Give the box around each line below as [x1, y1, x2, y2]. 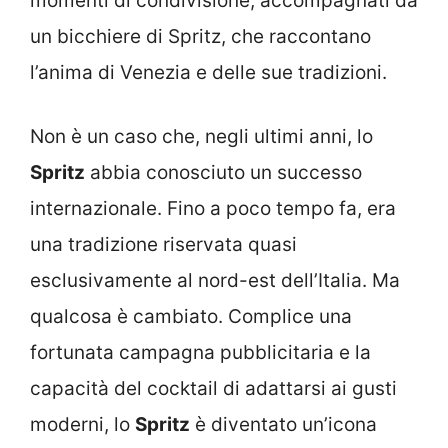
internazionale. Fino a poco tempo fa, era [30, 197, 396, 221]
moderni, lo [30, 413, 135, 437]
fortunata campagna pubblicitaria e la [30, 341, 371, 365]
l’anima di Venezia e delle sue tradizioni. [30, 60, 387, 84]
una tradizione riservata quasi [30, 233, 297, 257]
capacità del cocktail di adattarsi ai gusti [30, 377, 397, 401]
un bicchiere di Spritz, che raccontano [30, 24, 371, 48]
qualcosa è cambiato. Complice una [30, 305, 352, 329]
